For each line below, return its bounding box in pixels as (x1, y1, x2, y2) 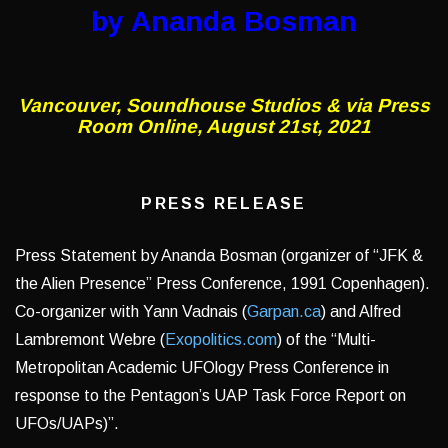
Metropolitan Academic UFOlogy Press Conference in (15, 359, 389, 377)
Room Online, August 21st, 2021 (77, 116, 371, 138)
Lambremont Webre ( (15, 331, 165, 349)
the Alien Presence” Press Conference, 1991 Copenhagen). (15, 275, 430, 293)
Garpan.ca (247, 303, 321, 321)
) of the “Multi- (277, 331, 376, 349)
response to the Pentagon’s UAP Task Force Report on (15, 387, 406, 405)
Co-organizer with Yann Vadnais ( (15, 303, 247, 321)
